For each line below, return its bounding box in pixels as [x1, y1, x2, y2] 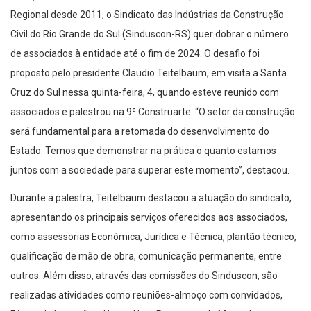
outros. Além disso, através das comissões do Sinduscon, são [10, 270, 278, 282]
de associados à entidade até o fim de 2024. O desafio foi [10, 48, 260, 60]
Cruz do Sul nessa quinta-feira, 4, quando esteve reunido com [10, 87, 279, 99]
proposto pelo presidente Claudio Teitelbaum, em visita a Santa [10, 67, 287, 79]
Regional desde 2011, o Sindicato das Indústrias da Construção [10, 9, 284, 21]
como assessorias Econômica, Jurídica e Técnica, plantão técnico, [10, 231, 296, 243]
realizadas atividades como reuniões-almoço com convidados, [10, 289, 283, 301]
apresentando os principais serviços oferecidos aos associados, [10, 212, 287, 224]
